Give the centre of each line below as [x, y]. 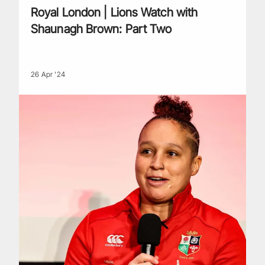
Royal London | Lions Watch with [114, 12]
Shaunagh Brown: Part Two [101, 29]
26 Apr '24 [48, 74]
